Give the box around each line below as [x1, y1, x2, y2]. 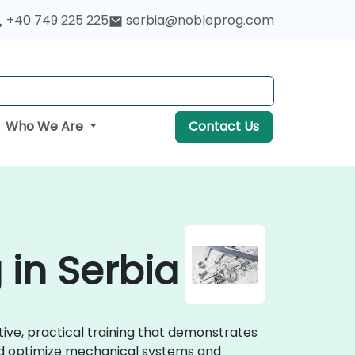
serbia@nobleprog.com [126, 11, 274, 29]
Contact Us [188, 117, 259, 136]
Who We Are [5, 117, 86, 136]
